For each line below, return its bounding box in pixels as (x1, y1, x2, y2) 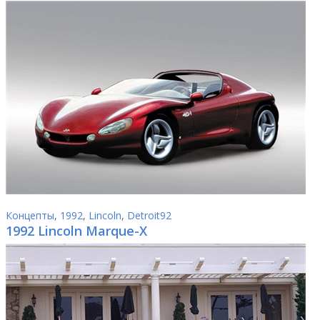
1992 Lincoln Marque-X (6, 222, 147, 239)
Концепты (6, 209, 54, 222)
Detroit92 (127, 209, 171, 222)
